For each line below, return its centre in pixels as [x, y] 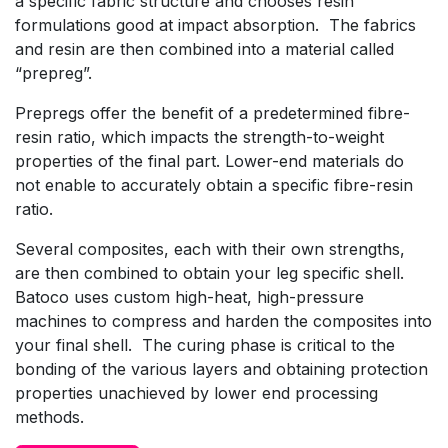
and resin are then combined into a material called [204, 49]
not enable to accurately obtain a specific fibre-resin [214, 185]
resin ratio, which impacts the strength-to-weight [199, 137]
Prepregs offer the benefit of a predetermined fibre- [212, 113]
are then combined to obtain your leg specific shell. [209, 273]
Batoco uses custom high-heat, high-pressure [189, 297]
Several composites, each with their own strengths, [210, 249]
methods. [49, 417]
